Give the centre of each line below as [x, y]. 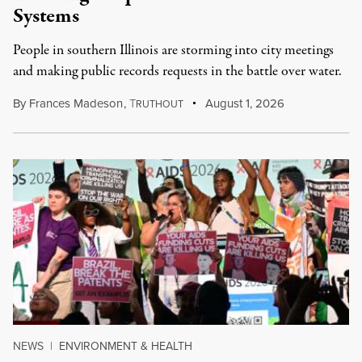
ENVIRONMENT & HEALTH [126, 346]
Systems [46, 16]
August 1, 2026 [244, 103]
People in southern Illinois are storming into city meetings [173, 51]
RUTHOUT [159, 104]
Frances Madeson [76, 103]
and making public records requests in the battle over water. [177, 72]
